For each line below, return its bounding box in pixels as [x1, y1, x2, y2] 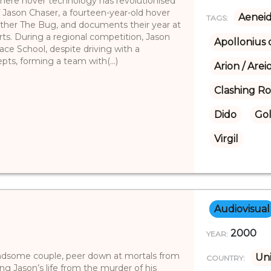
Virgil [214, 132, 238, 145]
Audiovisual [214, 203, 270, 215]
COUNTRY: [206, 253, 245, 263]
